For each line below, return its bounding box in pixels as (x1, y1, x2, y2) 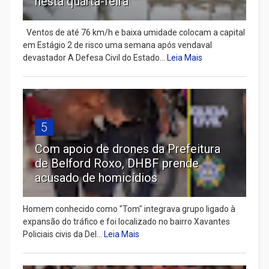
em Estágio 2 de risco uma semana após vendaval (22, 40, 212, 50)
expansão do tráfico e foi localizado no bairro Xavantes (22, 217, 230, 227)
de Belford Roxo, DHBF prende (34, 156, 199, 171)
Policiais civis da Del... (22, 229, 104, 240)
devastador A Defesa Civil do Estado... (22, 53, 167, 63)
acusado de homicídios (34, 171, 157, 186)
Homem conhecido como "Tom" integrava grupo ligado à (22, 204, 235, 214)
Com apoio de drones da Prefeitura (34, 142, 220, 157)
